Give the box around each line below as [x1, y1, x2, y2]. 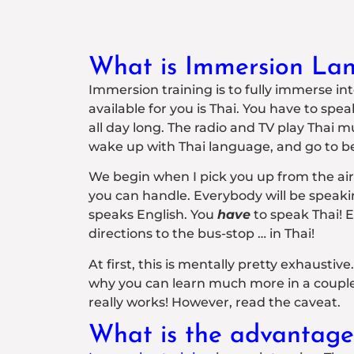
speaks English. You [88, 207, 217, 223]
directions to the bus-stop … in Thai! [88, 226, 314, 242]
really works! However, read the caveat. [88, 294, 341, 310]
